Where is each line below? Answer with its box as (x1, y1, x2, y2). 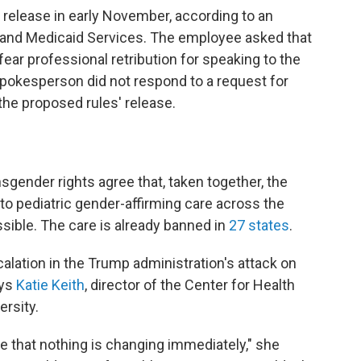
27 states (229, 217, 289, 234)
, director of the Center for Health (85, 276, 295, 293)
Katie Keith (16, 276, 85, 293)
